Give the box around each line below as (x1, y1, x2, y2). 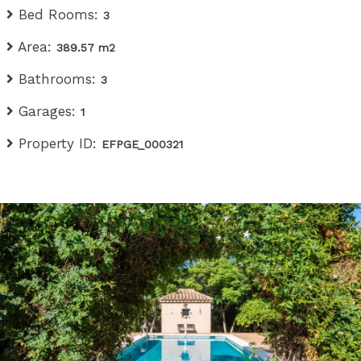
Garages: (14, 102, 81, 119)
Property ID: (14, 135, 102, 151)
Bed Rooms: (14, 6, 104, 23)
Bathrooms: (14, 70, 102, 87)
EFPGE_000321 (102, 137, 184, 151)
